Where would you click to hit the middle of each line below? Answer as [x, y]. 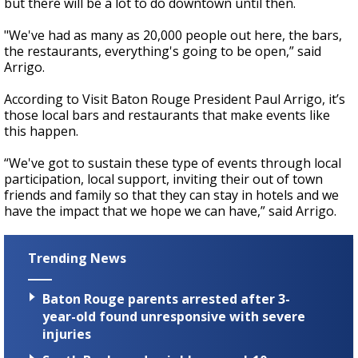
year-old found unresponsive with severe [174, 316]
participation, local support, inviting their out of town [163, 179]
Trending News [77, 259]
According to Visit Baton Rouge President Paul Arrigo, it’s [175, 99]
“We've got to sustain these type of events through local [173, 163]
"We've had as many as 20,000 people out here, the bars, [173, 36]
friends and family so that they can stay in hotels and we [171, 195]
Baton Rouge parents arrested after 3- [166, 298]
